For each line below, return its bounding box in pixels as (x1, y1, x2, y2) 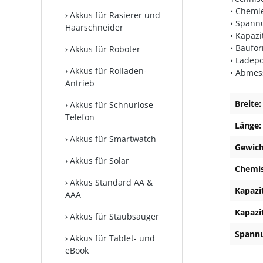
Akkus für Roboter (70, 43, 140, 55)
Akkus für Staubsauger (70, 211, 159, 222)
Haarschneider (65, 22, 123, 33)
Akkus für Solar (70, 155, 129, 166)
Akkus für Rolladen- (70, 65, 147, 76)
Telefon (65, 112, 95, 123)
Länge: (235, 120, 261, 131)
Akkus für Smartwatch (70, 133, 156, 144)
